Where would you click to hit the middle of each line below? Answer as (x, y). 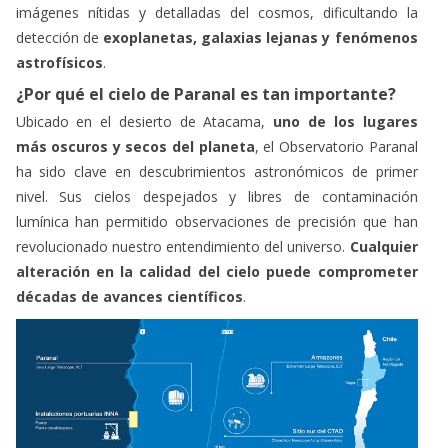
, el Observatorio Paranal (336, 146)
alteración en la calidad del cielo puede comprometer (216, 271)
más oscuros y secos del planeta (135, 146)
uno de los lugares (345, 121)
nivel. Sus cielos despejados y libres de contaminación (216, 196)
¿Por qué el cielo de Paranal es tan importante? (205, 93)
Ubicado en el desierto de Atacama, (144, 121)
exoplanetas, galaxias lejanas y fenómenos (260, 37)
